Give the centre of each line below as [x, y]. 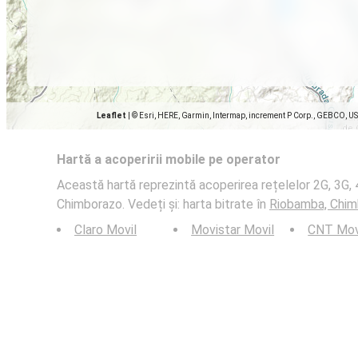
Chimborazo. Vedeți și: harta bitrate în [163, 204]
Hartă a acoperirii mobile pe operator [169, 159]
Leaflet [111, 115]
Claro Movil [105, 230]
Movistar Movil [233, 230]
